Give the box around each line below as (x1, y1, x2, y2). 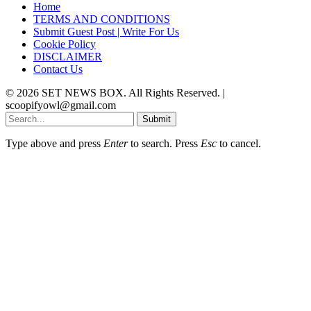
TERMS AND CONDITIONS (33, 12, 170, 25)
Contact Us (33, 62, 83, 75)
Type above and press (6, 137, 103, 149)
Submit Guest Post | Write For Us (33, 25, 179, 37)
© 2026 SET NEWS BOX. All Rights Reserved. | (6, 86, 225, 99)
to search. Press (128, 137, 201, 149)
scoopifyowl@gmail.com (6, 99, 116, 111)
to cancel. (217, 137, 261, 149)
